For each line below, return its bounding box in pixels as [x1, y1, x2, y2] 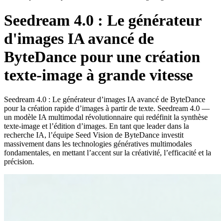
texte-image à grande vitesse [4, 66, 193, 84]
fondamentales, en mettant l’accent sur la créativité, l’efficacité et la [4, 148, 211, 157]
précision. [4, 157, 34, 166]
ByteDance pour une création [4, 48, 200, 66]
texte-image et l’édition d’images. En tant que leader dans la [4, 121, 189, 130]
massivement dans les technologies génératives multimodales [4, 139, 192, 148]
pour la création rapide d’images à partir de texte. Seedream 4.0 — [4, 104, 210, 112]
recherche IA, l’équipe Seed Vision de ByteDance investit [4, 130, 184, 139]
